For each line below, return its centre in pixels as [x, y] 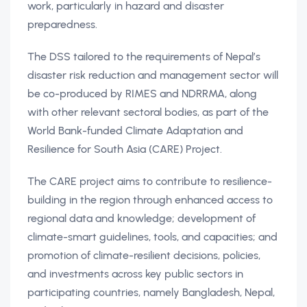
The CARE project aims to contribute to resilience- [150, 181]
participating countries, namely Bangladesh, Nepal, [151, 292]
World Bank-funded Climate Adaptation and [135, 131]
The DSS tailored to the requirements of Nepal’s [144, 57]
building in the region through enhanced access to [150, 200]
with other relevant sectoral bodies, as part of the [148, 112]
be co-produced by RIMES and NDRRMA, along [142, 94]
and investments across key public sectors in [135, 274]
